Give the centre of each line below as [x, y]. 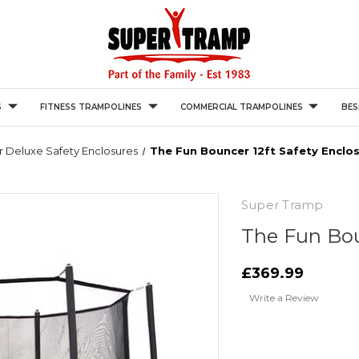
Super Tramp [282, 205]
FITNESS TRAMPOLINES [91, 107]
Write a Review [284, 298]
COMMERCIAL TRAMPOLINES [241, 107]
